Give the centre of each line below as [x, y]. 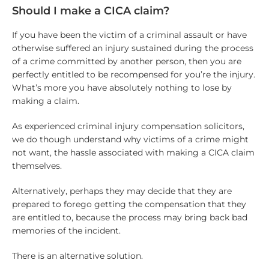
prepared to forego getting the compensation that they [129, 204]
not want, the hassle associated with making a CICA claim [133, 153]
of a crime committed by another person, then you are [126, 62]
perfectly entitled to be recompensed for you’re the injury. [133, 75]
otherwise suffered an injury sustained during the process [132, 48]
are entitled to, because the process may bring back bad [129, 218]
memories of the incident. [66, 231]
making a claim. [45, 101]
